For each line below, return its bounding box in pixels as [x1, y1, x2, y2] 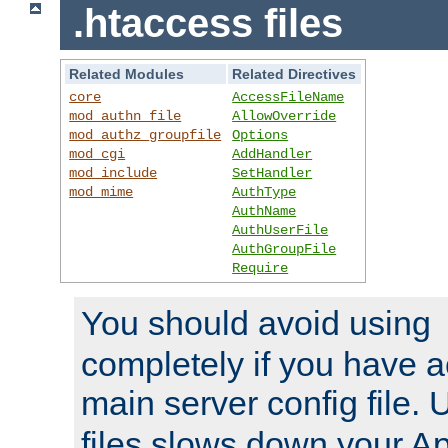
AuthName [232, 202, 297, 219]
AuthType [232, 183, 297, 200]
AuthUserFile [232, 221, 329, 238]
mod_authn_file [69, 107, 182, 124]
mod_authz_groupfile [69, 126, 222, 143]
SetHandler [232, 164, 313, 181]
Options [232, 126, 289, 143]
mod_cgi [69, 145, 126, 162]
